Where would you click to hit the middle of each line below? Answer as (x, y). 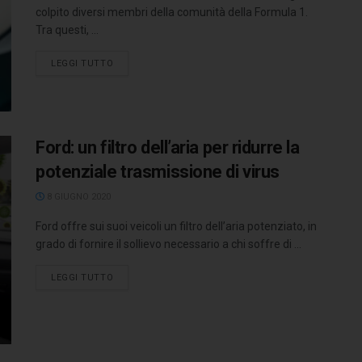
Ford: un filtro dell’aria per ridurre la (168, 148)
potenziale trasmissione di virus (158, 172)
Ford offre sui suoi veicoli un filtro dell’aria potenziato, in (176, 227)
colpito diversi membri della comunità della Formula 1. (172, 12)
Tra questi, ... (67, 30)
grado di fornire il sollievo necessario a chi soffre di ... (168, 244)
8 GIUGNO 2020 (78, 197)
